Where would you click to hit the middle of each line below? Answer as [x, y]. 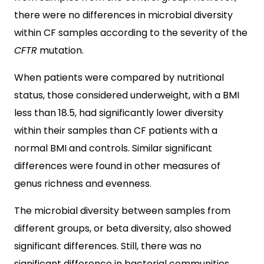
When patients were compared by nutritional [119, 77]
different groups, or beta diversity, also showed [123, 228]
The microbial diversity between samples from [122, 210]
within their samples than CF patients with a [116, 130]
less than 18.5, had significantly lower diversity [119, 113]
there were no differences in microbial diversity [123, 15]
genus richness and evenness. [83, 183]
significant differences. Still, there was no [108, 246]
